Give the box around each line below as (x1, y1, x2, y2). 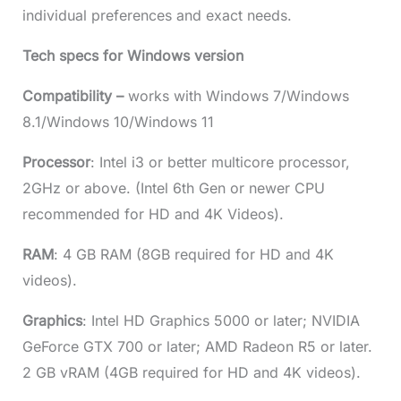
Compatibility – (21, 86, 124, 105)
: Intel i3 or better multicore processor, (90, 152, 350, 171)
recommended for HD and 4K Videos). (21, 204, 284, 223)
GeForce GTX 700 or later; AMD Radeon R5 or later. (21, 337, 372, 355)
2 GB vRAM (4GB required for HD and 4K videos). (21, 363, 361, 381)
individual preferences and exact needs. (21, 5, 296, 24)
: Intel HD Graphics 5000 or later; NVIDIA (81, 311, 360, 329)
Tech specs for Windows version (21, 46, 248, 64)
